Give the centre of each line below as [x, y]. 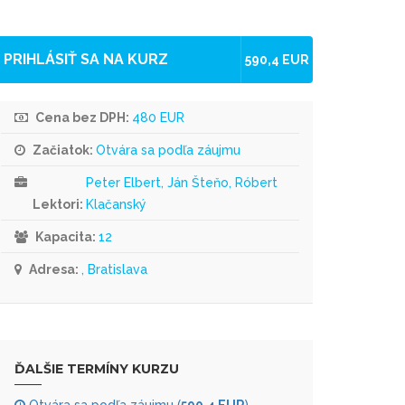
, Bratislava [114, 269]
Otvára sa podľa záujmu [168, 150]
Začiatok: [63, 150]
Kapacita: [66, 237]
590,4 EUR [277, 60]
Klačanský [116, 204]
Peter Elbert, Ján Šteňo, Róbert [182, 183]
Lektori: [59, 204]
